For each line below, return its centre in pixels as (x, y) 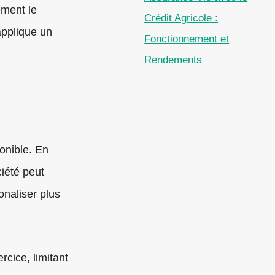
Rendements (173, 60)
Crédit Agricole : (181, 18)
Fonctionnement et (187, 39)
